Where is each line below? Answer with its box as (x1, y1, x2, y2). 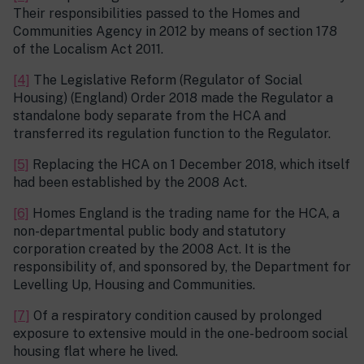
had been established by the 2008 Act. (13, 175, 247, 191)
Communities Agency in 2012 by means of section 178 (13, 24, 337, 40)
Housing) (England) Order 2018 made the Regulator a (13, 90, 333, 106)
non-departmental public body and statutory (13, 223, 286, 240)
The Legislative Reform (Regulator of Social (30, 72, 302, 89)
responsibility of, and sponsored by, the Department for (13, 259, 351, 275)
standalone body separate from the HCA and (13, 108, 286, 124)
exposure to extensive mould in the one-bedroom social (13, 326, 348, 342)
